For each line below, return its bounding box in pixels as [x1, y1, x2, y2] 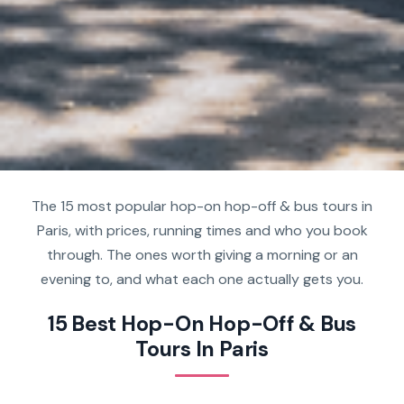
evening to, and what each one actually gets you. [41, 269, 363, 289]
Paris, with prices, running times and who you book [36, 220, 368, 240]
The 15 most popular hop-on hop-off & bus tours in [32, 196, 372, 216]
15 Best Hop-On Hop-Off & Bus [47, 310, 357, 338]
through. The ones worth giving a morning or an [46, 244, 358, 264]
